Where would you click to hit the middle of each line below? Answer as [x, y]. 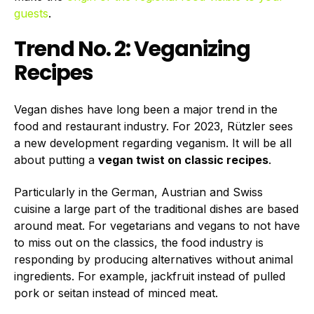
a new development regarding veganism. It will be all [153, 143]
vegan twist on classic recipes [183, 159]
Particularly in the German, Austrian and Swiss [138, 192]
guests [31, 13]
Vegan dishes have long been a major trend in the [146, 109]
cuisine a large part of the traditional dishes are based [156, 209]
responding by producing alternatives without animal [153, 260]
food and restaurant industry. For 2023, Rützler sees [153, 126]
